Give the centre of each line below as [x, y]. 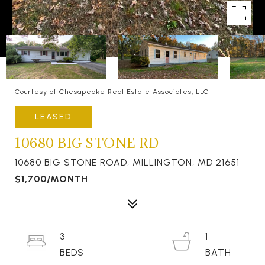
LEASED [53, 117]
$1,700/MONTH [51, 179]
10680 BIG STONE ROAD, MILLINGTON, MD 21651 [127, 162]
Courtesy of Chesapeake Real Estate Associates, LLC [112, 92]
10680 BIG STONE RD [87, 143]
